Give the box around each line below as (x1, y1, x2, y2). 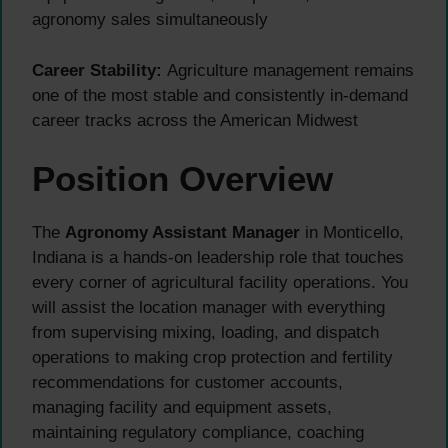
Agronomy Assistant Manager (65, 223, 300, 243)
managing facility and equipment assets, (32, 398, 332, 418)
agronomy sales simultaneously (32, 10, 268, 30)
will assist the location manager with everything (32, 298, 385, 318)
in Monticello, (300, 223, 404, 243)
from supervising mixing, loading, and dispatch (32, 323, 379, 343)
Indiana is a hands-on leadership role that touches (32, 248, 404, 268)
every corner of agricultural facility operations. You (32, 273, 408, 293)
